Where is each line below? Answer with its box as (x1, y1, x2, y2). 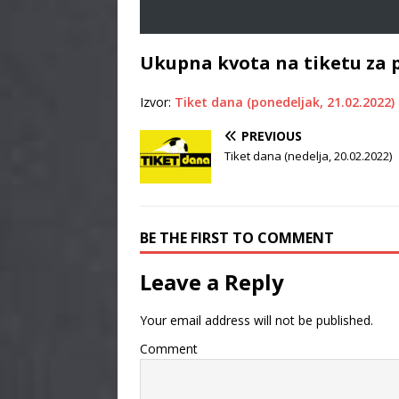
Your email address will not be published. (140, 312, 373, 330)
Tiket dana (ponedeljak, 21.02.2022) (175, 94, 395, 111)
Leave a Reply (140, 267, 284, 297)
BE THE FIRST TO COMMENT (140, 228, 334, 248)
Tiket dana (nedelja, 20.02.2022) (224, 148, 392, 165)
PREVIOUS (241, 127, 302, 145)
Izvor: (140, 94, 175, 111)
